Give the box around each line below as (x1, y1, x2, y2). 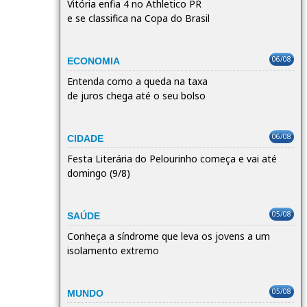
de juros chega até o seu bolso (67, 88, 206, 102)
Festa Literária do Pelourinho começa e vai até (67, 151, 277, 165)
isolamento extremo (67, 243, 159, 257)
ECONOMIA (67, 55, 120, 66)
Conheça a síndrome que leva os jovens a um (67, 229, 270, 243)
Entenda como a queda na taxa (67, 74, 208, 88)
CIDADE (67, 132, 103, 144)
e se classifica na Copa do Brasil (67, 11, 210, 25)
